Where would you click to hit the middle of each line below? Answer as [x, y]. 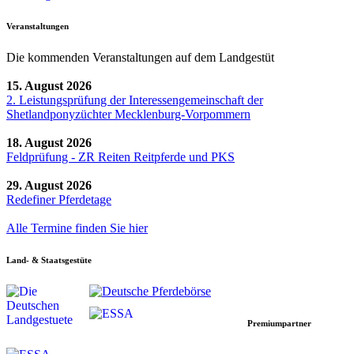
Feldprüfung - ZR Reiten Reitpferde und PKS [121, 156]
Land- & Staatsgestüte [49, 260]
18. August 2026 [49, 142]
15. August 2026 [49, 85]
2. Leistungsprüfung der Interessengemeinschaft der [135, 100]
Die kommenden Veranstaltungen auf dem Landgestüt [140, 57]
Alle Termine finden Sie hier [77, 228]
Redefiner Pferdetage [59, 199]
